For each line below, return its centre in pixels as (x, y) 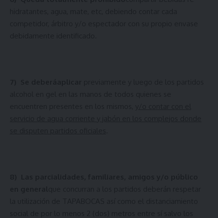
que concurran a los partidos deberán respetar (125, 189)
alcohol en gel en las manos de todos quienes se (91, 94)
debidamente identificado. (53, 36)
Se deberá (39, 82)
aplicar (69, 82)
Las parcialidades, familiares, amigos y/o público (109, 177)
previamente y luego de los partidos (143, 82)
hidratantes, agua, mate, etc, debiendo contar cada (93, 11)
